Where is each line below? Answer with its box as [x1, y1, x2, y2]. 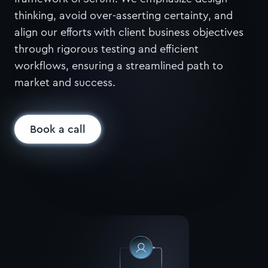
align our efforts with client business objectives [14, 27, 243, 38]
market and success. [14, 77, 115, 88]
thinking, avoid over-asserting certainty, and [14, 10, 233, 21]
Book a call [30, 123, 86, 135]
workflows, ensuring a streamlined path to [14, 60, 223, 71]
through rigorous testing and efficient [14, 44, 199, 54]
